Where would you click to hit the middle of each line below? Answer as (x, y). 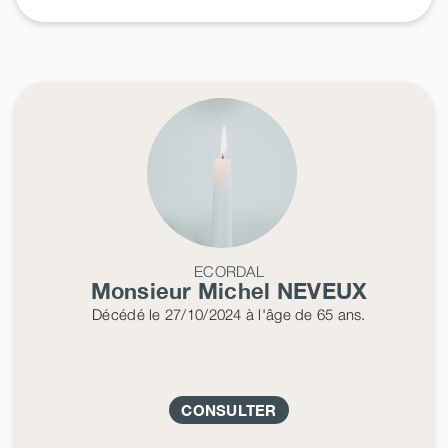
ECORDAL (229, 270)
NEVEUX (322, 290)
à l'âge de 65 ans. (303, 313)
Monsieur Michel (183, 290)
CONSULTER (229, 409)
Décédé (118, 313)
